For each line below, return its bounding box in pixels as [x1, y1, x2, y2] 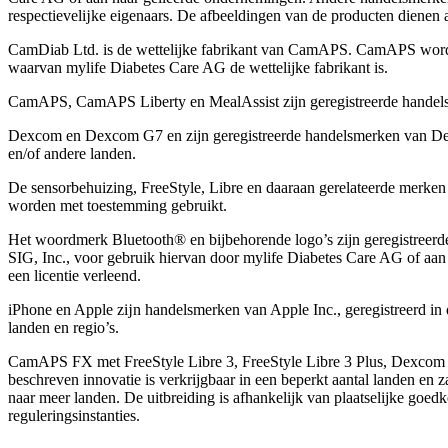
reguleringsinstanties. [8, 407, 140, 424]
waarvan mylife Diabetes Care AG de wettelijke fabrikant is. [8, 59, 388, 76]
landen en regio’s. [8, 319, 119, 336]
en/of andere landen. [8, 145, 136, 162]
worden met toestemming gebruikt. [8, 197, 227, 214]
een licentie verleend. [8, 267, 141, 284]
